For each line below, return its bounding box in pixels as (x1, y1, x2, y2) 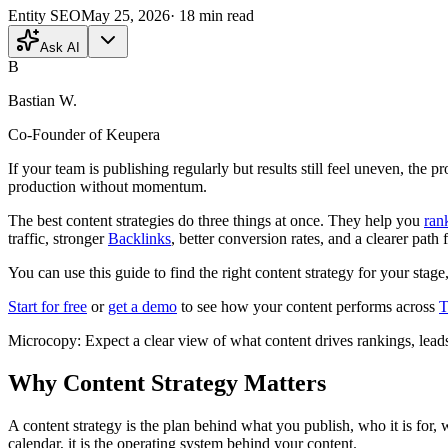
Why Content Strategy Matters (8, 369, 326, 396)
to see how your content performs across (177, 297, 439, 315)
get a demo (108, 297, 177, 315)
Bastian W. (8, 91, 77, 109)
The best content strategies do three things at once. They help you (8, 211, 424, 229)
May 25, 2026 (81, 6, 170, 24)
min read (195, 6, 254, 24)
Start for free (8, 297, 87, 315)
